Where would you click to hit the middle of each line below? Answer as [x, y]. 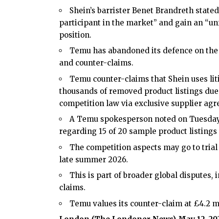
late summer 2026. [94, 159]
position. [75, 35]
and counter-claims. [96, 63]
